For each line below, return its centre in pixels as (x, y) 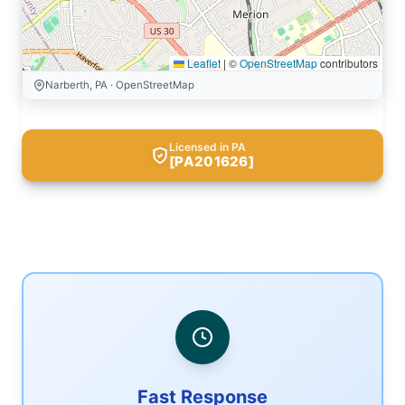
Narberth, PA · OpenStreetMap (120, 85)
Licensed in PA (207, 147)
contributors (348, 63)
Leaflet (202, 63)
